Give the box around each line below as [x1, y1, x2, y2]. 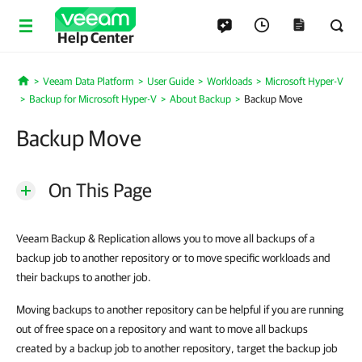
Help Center [57, 29, 134, 46]
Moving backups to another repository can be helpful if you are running [16, 303, 343, 316]
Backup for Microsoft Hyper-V [29, 93, 157, 105]
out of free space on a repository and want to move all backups [16, 322, 308, 335]
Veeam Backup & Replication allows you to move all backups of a [16, 232, 315, 245]
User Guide [146, 75, 194, 87]
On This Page [48, 179, 152, 201]
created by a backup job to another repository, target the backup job [16, 342, 338, 355]
